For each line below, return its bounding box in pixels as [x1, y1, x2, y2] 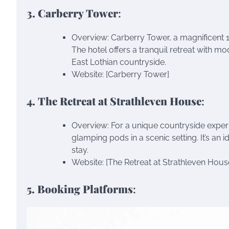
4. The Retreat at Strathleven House [27, 93, 201, 108]
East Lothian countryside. [72, 57, 166, 67]
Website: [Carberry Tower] [72, 69, 169, 79]
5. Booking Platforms [27, 181, 133, 196]
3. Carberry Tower [27, 6, 118, 20]
